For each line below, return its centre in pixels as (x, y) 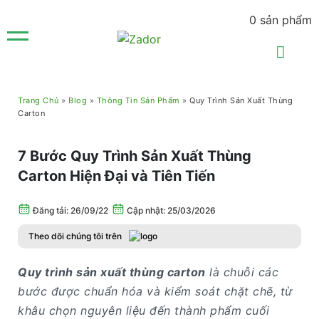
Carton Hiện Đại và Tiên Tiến (116, 176)
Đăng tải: (52, 210)
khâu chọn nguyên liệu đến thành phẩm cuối (144, 310)
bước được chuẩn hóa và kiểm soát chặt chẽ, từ (155, 291)
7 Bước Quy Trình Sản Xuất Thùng (135, 156)
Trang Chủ (38, 100)
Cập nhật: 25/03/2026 (170, 210)
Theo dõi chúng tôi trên (75, 236)
